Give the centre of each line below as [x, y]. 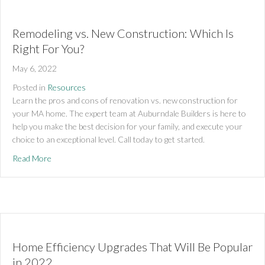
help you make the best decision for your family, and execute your [127, 126]
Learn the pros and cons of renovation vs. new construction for [125, 100]
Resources [67, 87]
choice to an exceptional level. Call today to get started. [109, 139]
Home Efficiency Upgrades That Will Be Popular [132, 246]
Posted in [29, 87]
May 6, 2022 [35, 68]
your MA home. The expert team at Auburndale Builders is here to [129, 113]
